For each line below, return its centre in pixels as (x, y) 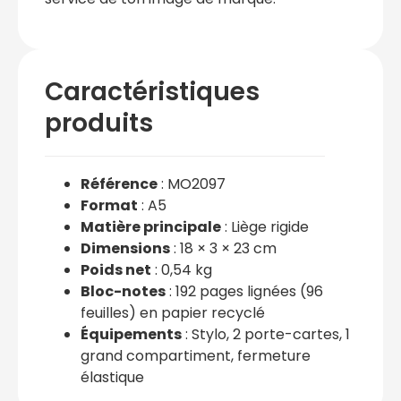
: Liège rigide (265, 226)
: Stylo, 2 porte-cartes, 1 (266, 334)
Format (109, 205)
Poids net (116, 269)
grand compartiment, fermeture (196, 355)
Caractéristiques (152, 91)
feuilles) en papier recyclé (173, 312)
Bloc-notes (123, 291)
